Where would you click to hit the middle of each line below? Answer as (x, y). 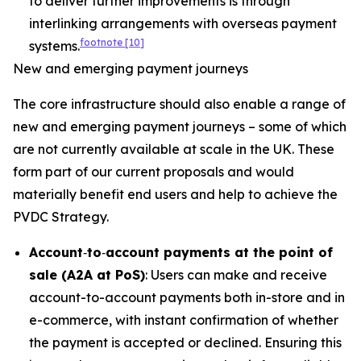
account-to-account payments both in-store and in (187, 297)
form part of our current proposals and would (154, 172)
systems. (54, 46)
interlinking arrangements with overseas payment (183, 23)
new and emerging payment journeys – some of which (180, 127)
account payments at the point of (219, 252)
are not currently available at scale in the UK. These (174, 149)
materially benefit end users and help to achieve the (175, 194)
